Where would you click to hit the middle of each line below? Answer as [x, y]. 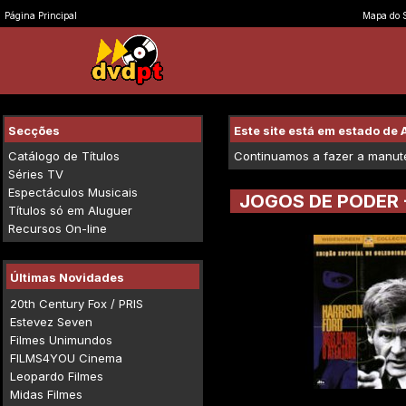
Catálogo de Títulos [64, 156]
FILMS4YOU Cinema [66, 358]
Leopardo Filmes [57, 376]
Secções [34, 130]
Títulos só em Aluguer [70, 210]
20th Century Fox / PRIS [77, 304]
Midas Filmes [46, 394]
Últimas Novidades [67, 277]
